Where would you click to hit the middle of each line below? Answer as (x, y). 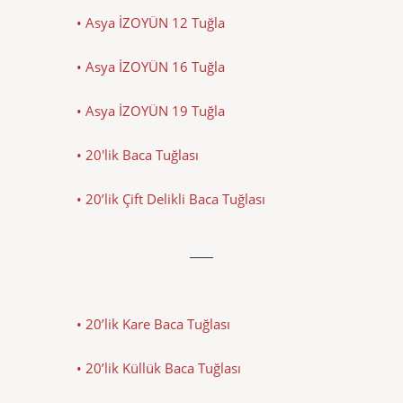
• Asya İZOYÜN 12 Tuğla (151, 22)
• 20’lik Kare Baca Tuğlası (153, 323)
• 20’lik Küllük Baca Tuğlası (159, 367)
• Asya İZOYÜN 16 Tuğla (151, 66)
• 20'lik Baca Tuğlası (138, 154)
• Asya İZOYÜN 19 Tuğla (151, 110)
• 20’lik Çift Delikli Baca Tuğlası (171, 198)
